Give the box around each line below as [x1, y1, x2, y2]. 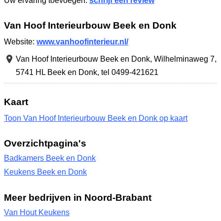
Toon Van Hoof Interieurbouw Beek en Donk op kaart [4, 114, 187, 122]
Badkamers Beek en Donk [4, 154, 96, 162]
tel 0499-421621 [101, 68, 158, 76]
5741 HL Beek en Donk [16, 68, 97, 76]
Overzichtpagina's [4, 138, 86, 148]
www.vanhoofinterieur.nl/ [37, 37, 128, 46]
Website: [4, 37, 37, 46]
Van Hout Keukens [4, 208, 70, 217]
